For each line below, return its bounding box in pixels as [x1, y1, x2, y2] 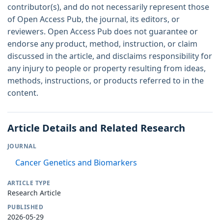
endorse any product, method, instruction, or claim [7, 38, 197, 50]
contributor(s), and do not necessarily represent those [7, 1, 209, 13]
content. [7, 87, 38, 99]
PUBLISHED [7, 203, 44, 212]
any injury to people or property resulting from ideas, [7, 63, 206, 74]
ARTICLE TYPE [7, 179, 51, 188]
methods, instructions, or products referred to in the [7, 75, 204, 86]
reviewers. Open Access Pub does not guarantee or [7, 26, 198, 37]
